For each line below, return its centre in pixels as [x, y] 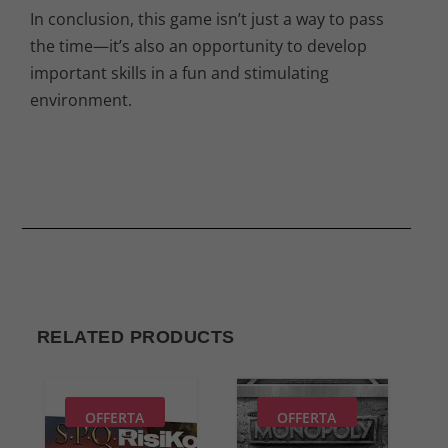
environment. [81, 100]
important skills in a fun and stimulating [179, 73]
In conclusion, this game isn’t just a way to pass [207, 19]
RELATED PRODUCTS [135, 337]
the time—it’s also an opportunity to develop [198, 46]
